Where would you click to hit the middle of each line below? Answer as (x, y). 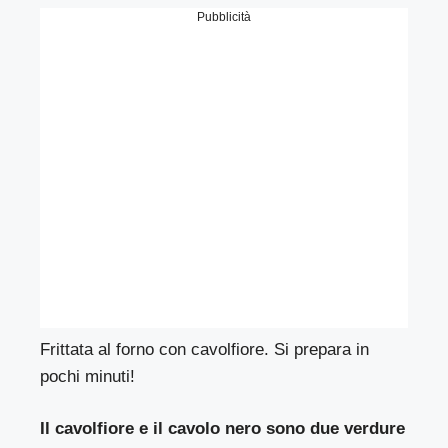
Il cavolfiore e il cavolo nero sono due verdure (223, 429)
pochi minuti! (88, 376)
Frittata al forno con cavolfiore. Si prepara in (205, 349)
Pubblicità (224, 16)
